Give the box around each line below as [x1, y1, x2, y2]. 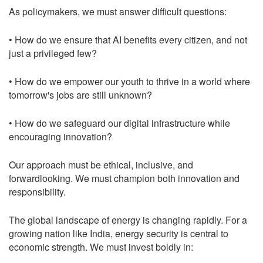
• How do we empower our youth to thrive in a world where [9, 74, 250, 88]
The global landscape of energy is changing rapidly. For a [9, 213, 247, 227]
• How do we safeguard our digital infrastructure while [9, 116, 230, 130]
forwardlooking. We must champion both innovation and [9, 171, 240, 185]
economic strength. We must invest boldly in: [9, 240, 193, 254]
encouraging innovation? [9, 129, 112, 143]
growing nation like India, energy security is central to [9, 226, 228, 240]
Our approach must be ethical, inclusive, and [9, 157, 193, 171]
